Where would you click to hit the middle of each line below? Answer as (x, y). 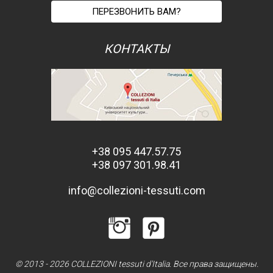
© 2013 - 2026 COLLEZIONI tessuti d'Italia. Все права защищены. (136, 264)
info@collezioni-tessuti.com (136, 190)
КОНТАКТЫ (136, 48)
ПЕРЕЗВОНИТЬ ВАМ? (136, 11)
